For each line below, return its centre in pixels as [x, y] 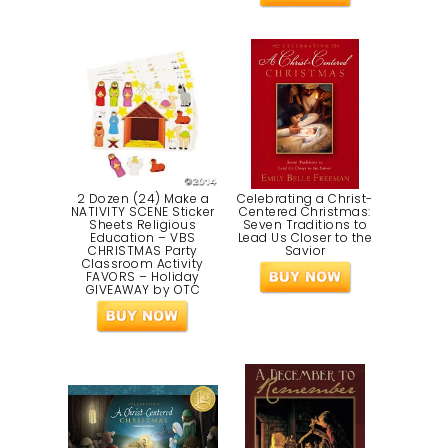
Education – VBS [143, 238]
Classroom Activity [142, 264]
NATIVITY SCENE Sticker [142, 212]
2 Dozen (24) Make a [143, 199]
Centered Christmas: [305, 212]
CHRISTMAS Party [143, 251]
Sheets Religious [143, 225]
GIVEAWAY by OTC [143, 290]
